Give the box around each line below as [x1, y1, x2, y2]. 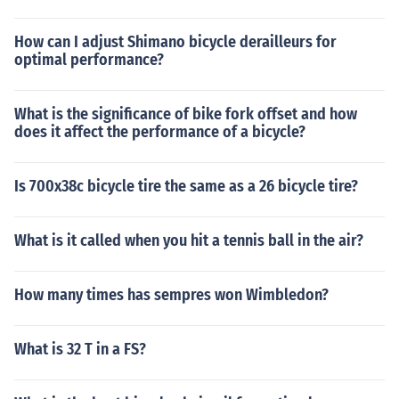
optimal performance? [14, 50, 164, 69]
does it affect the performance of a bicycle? [14, 122, 305, 142]
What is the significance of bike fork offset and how [14, 104, 357, 124]
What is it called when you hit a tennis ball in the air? [14, 231, 363, 250]
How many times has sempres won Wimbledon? [14, 285, 329, 305]
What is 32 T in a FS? [14, 339, 146, 359]
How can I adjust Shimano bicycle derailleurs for [14, 32, 337, 52]
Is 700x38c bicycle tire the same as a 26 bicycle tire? [14, 176, 358, 196]
